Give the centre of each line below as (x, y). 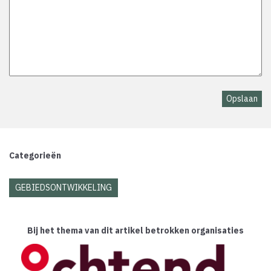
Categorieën (35, 156)
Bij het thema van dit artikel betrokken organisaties (135, 231)
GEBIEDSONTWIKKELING (64, 188)
